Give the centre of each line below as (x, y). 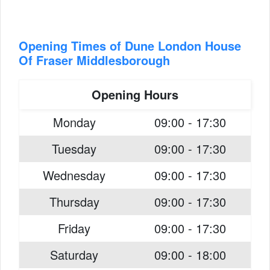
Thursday (74, 202)
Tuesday (74, 149)
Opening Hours (135, 94)
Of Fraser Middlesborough (94, 60)
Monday (74, 122)
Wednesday (74, 175)
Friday (74, 228)
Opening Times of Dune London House (130, 46)
